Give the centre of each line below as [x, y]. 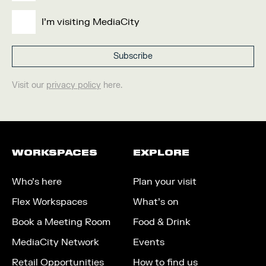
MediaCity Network [56, 242]
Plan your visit [165, 182]
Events [149, 242]
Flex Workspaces [50, 202]
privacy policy [74, 85]
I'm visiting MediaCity [91, 22]
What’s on [156, 202]
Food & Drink [162, 222]
